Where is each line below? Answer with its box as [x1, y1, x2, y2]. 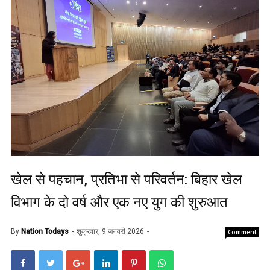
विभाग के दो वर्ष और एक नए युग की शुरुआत [11, 194, 228, 212]
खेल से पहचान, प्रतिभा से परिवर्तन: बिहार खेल [11, 171, 242, 189]
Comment [228, 228, 257, 237]
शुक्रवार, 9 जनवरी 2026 [77, 227, 146, 236]
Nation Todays [21, 227, 69, 236]
